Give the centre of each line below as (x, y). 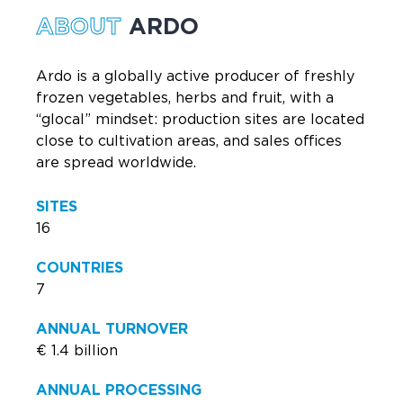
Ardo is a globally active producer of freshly (195, 77)
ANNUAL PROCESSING (119, 391)
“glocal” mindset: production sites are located (200, 120)
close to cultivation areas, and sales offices (189, 142)
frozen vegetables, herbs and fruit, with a (185, 99)
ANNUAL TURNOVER (112, 330)
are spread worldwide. (116, 163)
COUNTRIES (80, 269)
